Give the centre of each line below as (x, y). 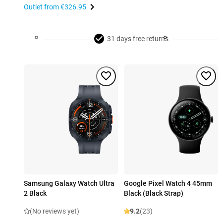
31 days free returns (138, 39)
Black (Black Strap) (154, 194)
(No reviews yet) (55, 211)
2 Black (35, 194)
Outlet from (42, 7)
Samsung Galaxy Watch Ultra (69, 184)
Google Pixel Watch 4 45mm (168, 184)
